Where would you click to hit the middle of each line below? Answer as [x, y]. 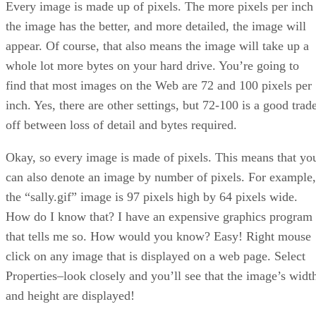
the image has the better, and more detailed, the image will [156, 26]
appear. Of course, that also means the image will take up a [157, 46]
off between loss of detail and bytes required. [121, 125]
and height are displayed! [70, 296]
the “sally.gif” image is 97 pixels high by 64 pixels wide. [152, 197]
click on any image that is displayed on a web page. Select [156, 256]
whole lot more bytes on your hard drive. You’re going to [152, 66]
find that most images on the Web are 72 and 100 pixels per [159, 86]
